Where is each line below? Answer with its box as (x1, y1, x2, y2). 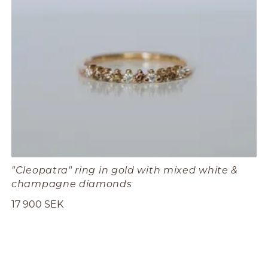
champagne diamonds (11, 176, 132, 190)
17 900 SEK (11, 197, 63, 211)
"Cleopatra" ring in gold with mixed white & (11, 163, 239, 176)
